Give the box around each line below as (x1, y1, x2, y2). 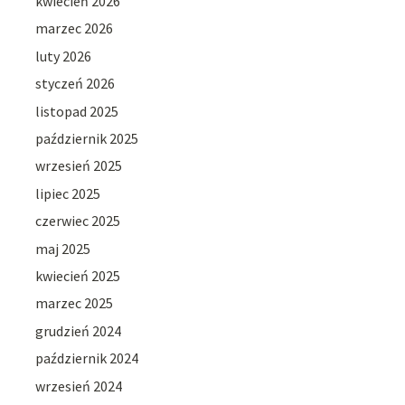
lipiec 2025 (35, 184, 101, 202)
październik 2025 (35, 129, 139, 148)
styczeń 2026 (35, 74, 116, 93)
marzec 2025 (35, 294, 114, 313)
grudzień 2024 (35, 321, 122, 340)
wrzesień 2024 (35, 376, 123, 395)
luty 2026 (35, 46, 92, 65)
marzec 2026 (35, 19, 114, 38)
